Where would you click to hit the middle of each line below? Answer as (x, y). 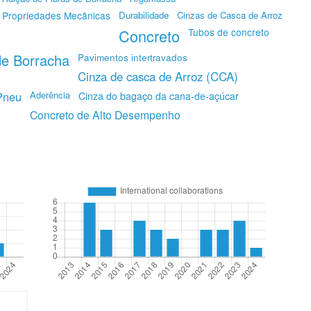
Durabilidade (144, 15)
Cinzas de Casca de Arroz (230, 15)
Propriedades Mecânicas (56, 15)
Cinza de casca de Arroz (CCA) (158, 76)
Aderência (50, 95)
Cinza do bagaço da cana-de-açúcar (159, 96)
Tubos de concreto (229, 32)
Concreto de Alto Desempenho (105, 115)
